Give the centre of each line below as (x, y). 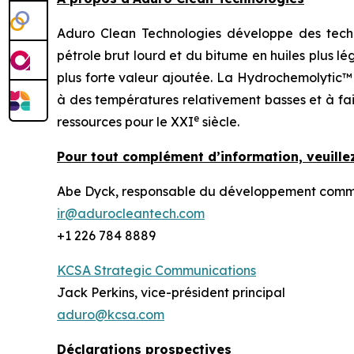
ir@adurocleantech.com (131, 213)
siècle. (219, 121)
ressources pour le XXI (125, 121)
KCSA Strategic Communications (156, 270)
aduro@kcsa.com (111, 314)
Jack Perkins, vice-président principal (171, 292)
